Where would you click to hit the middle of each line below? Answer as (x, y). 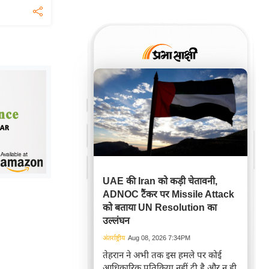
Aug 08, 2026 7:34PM (159, 238)
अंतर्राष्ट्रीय (114, 238)
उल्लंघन (116, 221)
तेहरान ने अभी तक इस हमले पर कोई (162, 255)
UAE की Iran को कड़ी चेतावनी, (160, 181)
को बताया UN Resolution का (160, 207)
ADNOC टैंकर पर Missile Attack (168, 194)
